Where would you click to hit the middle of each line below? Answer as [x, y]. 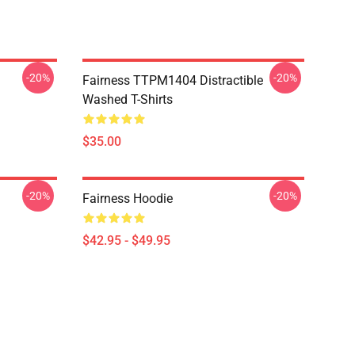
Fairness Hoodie [128, 198]
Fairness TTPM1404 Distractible [173, 80]
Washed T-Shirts [128, 99]
